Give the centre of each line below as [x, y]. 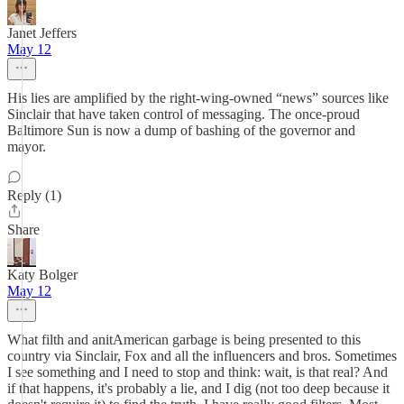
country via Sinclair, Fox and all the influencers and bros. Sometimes [202, 356]
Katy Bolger [42, 275]
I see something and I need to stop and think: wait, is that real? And [197, 372]
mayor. [27, 147]
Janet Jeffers [42, 33]
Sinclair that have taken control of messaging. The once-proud [184, 114]
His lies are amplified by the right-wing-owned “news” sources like [198, 98]
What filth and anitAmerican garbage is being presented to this [184, 340]
